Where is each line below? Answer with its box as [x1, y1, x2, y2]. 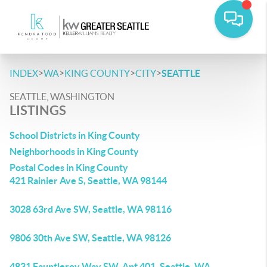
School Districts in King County [10, 130, 140, 141]
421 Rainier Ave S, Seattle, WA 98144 [10, 175, 167, 186]
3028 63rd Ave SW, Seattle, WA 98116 [10, 204, 172, 215]
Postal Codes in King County [10, 162, 128, 173]
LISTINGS [10, 103, 66, 117]
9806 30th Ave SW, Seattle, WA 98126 [10, 232, 171, 243]
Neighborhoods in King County [10, 146, 139, 157]
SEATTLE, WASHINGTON [10, 91, 114, 102]
